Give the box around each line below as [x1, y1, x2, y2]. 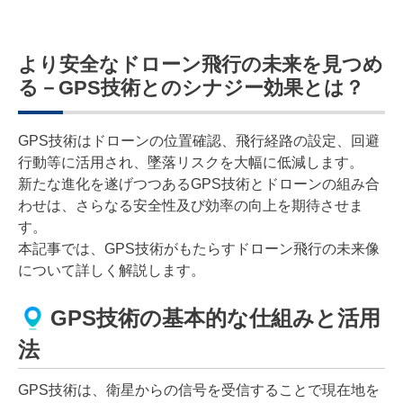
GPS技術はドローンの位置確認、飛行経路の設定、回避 [18, 132, 380, 148]
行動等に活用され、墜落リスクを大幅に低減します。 [18, 154, 363, 170]
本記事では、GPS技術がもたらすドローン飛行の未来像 [18, 240, 380, 256]
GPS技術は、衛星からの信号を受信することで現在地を [18, 381, 380, 398]
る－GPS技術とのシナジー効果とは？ [18, 76, 364, 99]
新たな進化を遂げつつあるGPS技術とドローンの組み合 [18, 175, 380, 192]
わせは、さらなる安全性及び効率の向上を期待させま [18, 197, 363, 213]
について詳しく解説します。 [18, 262, 205, 278]
